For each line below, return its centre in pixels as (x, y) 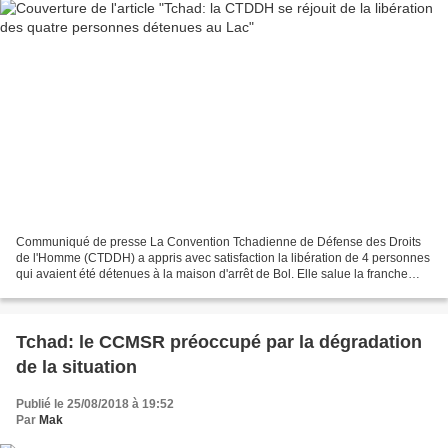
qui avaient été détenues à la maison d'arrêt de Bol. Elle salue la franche (212, 274)
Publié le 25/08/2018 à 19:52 (95, 404)
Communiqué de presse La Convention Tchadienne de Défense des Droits (218, 242)
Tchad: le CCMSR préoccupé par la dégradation (219, 342)
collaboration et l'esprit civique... (102, 290)
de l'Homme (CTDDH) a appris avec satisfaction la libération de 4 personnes (223, 258)
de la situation (76, 367)
